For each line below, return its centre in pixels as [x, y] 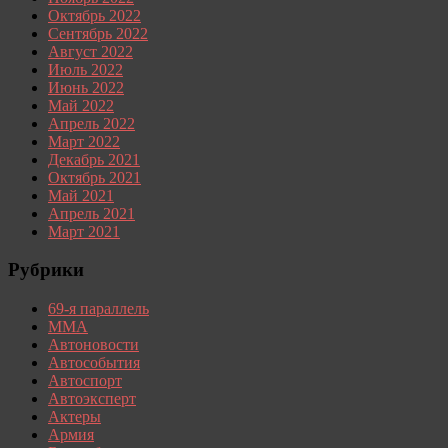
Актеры [74, 416]
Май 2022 [81, 105]
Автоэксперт [92, 398]
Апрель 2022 [91, 123]
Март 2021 [84, 231]
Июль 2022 [85, 69]
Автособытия [94, 362]
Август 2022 [90, 51]
